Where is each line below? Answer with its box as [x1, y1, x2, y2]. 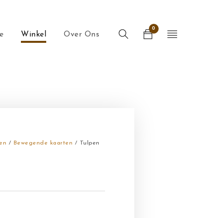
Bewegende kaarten [13, 140, 73, 146]
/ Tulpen [73, 140, 100, 146]
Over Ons [64, 31, 99, 38]
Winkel [21, 31, 46, 38]
